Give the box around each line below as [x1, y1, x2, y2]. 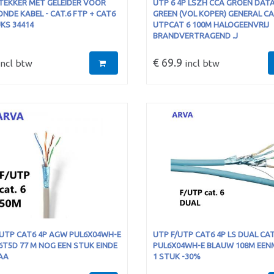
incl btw [182, 58, 220, 68]
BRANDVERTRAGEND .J [152, 31, 238, 40]
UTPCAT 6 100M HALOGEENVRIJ [152, 20, 269, 29]
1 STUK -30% [152, 252, 201, 261]
